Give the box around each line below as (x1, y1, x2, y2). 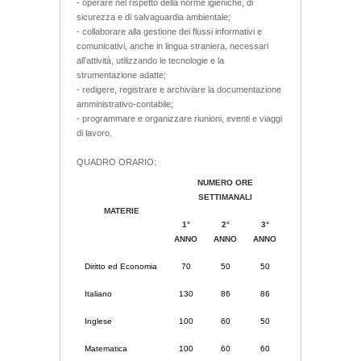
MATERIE (103, 205, 139, 215)
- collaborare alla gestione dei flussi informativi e (77, 26, 262, 36)
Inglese (85, 316, 112, 326)
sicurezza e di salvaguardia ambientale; (77, 11, 230, 22)
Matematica (85, 343, 127, 353)
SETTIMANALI (198, 192, 252, 201)
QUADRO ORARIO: (77, 156, 156, 167)
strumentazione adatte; (77, 69, 166, 80)
